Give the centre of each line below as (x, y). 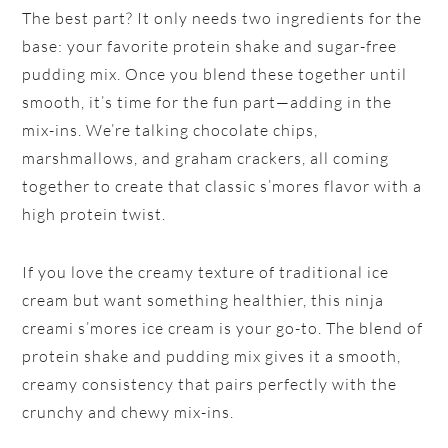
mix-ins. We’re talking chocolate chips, (170, 129)
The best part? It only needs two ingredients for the (222, 17)
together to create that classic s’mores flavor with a (222, 185)
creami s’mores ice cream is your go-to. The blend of (223, 327)
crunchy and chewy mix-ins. (128, 411)
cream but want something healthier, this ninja (203, 299)
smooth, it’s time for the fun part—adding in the (207, 101)
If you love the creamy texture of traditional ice (206, 271)
